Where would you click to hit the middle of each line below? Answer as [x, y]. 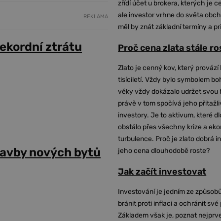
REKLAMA [96, 17]
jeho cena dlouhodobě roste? [164, 151]
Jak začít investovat [162, 172]
